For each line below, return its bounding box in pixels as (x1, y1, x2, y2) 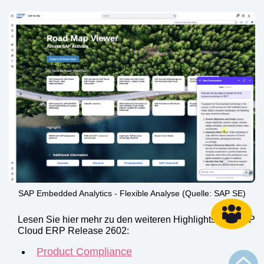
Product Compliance (37, 245, 132, 258)
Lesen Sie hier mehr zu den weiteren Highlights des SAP (18, 214, 255, 225)
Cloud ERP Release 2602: (18, 225, 129, 236)
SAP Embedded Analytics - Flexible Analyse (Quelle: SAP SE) (18, 188, 246, 198)
